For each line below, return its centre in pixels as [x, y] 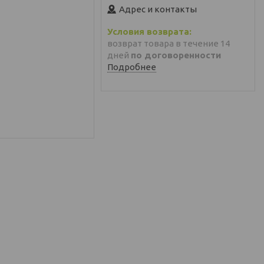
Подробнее [132, 67]
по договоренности [176, 55]
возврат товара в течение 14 [169, 43]
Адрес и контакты [158, 9]
